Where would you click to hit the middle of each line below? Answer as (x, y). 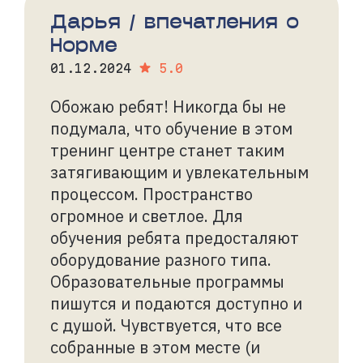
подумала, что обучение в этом (171, 128)
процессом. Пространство (152, 194)
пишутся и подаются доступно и (176, 303)
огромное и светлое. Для (147, 216)
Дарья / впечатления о (175, 20)
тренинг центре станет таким (167, 150)
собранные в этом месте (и (155, 347)
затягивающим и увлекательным (179, 172)
